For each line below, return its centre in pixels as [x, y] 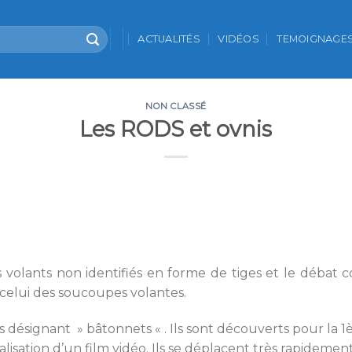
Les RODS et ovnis [176, 129]
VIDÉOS [238, 39]
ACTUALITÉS [169, 39]
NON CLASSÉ [176, 106]
